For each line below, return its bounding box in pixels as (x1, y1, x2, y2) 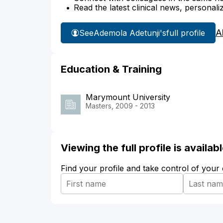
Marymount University (86, 92, 170, 103)
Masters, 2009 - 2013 (86, 102, 155, 111)
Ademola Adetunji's (94, 27, 166, 38)
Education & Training (61, 63, 162, 76)
